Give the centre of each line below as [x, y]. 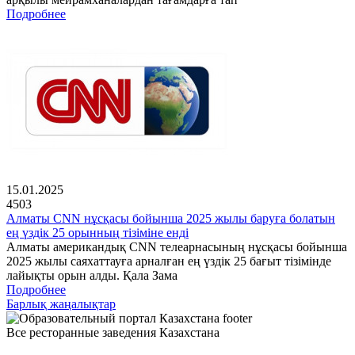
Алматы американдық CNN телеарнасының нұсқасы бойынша [177, 247]
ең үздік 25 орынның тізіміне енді [97, 233]
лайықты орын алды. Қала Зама [92, 276]
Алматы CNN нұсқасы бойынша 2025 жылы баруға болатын [171, 219]
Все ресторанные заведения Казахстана [113, 333]
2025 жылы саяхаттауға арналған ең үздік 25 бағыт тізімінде [169, 261]
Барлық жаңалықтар [61, 304]
